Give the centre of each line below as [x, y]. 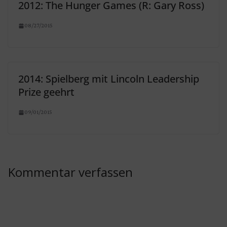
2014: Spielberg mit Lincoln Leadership [109, 79]
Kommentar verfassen [70, 172]
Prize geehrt [46, 92]
